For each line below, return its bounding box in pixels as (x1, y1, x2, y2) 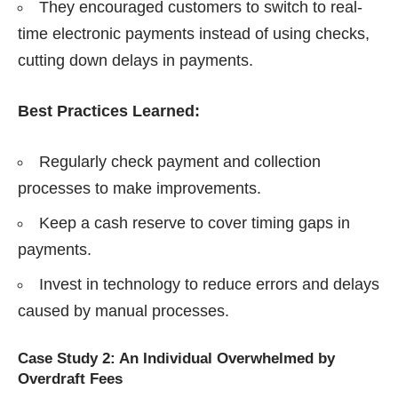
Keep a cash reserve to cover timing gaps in (39, 214, 350, 233)
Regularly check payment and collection (39, 153, 321, 171)
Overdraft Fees (18, 370, 123, 388)
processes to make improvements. (18, 179, 261, 198)
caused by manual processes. (18, 302, 229, 321)
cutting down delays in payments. (18, 52, 253, 70)
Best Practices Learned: (18, 102, 200, 121)
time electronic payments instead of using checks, (18, 25, 370, 44)
